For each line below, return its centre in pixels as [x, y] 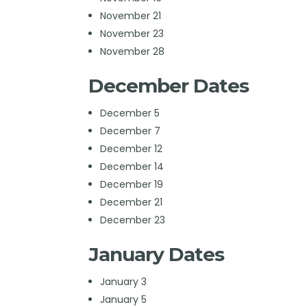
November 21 [130, 15]
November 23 [132, 33]
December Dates [169, 85]
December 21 [131, 202]
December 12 [131, 148]
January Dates [157, 254]
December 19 [131, 184]
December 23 [132, 220]
